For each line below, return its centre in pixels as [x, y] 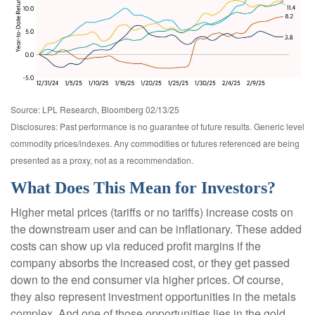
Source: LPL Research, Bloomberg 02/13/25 [95, 109]
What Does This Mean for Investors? [143, 187]
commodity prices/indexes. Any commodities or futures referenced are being [155, 143]
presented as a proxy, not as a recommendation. [102, 160]
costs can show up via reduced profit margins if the [136, 245]
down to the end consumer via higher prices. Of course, [147, 279]
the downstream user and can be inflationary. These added [156, 229]
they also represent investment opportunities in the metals [153, 296]
